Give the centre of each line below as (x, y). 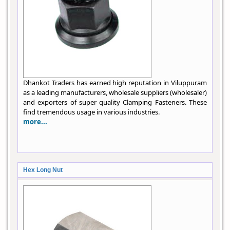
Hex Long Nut (43, 170)
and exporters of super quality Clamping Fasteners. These (115, 102)
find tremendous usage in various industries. (91, 112)
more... (35, 122)
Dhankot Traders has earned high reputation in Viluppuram (115, 83)
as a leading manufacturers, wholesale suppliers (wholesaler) (115, 93)
